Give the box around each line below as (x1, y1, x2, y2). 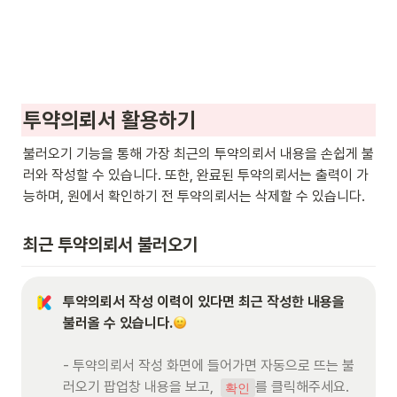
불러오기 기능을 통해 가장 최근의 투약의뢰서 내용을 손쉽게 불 (23, 144, 374, 162)
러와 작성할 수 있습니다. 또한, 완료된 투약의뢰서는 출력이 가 (23, 166, 369, 183)
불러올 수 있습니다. (63, 315, 173, 332)
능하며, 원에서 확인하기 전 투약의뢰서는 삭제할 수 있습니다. (23, 187, 365, 205)
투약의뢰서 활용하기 (23, 106, 196, 133)
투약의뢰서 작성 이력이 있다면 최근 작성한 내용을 (63, 293, 345, 311)
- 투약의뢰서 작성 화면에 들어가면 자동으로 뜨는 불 (63, 357, 354, 375)
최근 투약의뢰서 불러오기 (23, 234, 198, 256)
